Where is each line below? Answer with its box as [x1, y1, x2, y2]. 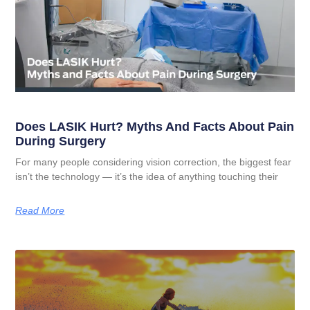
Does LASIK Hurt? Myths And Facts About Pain [15, 120, 295, 134]
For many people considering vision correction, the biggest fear [15, 156, 292, 168]
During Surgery [15, 134, 107, 149]
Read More [15, 205, 65, 217]
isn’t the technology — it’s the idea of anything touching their [15, 171, 279, 183]
